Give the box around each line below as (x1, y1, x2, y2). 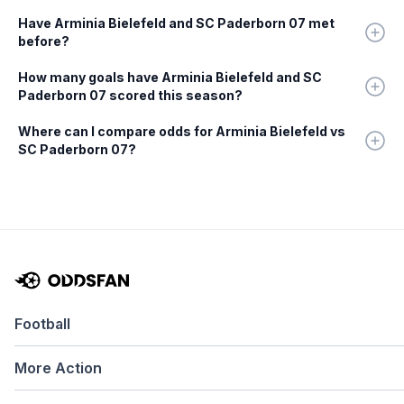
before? (18, 33, 69, 50)
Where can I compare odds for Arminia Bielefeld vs (18, 124, 345, 140)
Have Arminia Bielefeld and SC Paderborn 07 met (18, 15, 335, 32)
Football (14, 315, 70, 333)
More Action (14, 359, 102, 377)
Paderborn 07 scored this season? (18, 87, 243, 104)
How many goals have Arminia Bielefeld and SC (18, 69, 322, 86)
